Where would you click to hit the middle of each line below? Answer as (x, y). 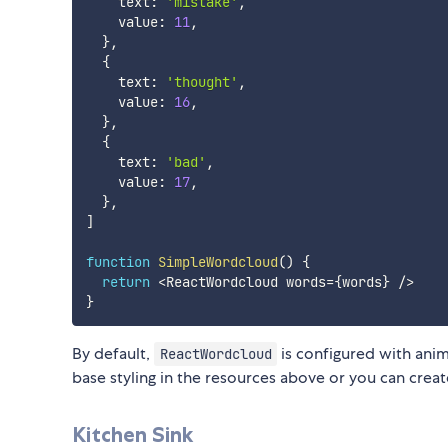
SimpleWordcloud (217, 262)
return (125, 282)
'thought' (201, 82)
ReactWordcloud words (245, 282)
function (117, 262)
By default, (113, 354)
